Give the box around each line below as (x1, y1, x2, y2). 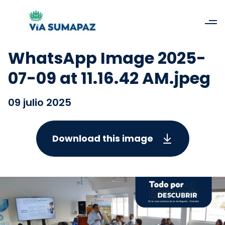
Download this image (52, 132, 153, 145)
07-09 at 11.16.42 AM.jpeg (8, 67, 210, 89)
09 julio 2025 (8, 95, 71, 109)
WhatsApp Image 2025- (8, 47, 206, 69)
